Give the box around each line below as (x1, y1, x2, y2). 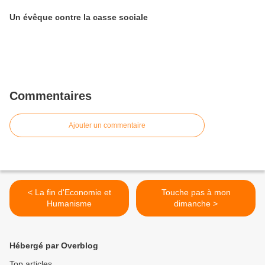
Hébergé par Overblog (9, 241, 98, 250)
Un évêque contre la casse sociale (9, 12, 148, 22)
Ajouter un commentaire (69, 121, 146, 130)
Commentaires (9, 89, 92, 102)
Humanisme (47, 199, 92, 208)
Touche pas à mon (161, 188, 231, 197)
